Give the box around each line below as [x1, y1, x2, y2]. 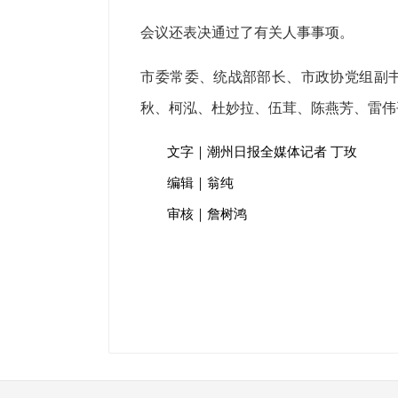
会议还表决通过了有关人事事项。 [140, 25, 354, 40]
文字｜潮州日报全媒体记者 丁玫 [167, 145, 358, 159]
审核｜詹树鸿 [167, 207, 248, 221]
